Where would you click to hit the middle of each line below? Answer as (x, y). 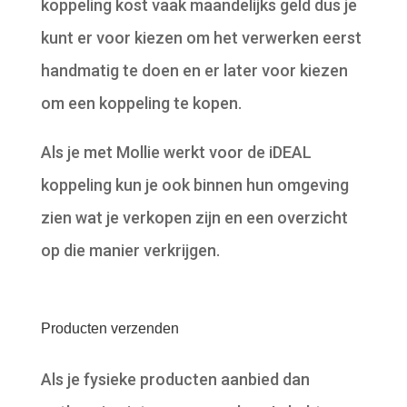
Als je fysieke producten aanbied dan (175, 380)
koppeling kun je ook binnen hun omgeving (194, 185)
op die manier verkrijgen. (130, 251)
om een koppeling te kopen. (141, 104)
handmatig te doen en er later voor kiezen (194, 71)
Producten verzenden (109, 329)
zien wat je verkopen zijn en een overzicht (194, 218)
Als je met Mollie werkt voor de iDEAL (176, 153)
